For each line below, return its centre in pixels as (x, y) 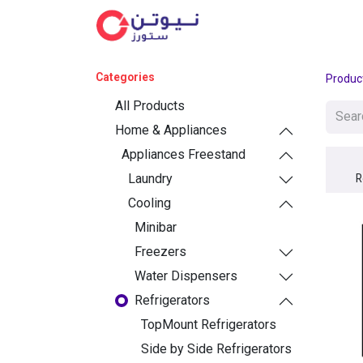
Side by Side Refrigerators (216, 348)
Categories (125, 77)
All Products (150, 105)
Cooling (149, 203)
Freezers (160, 251)
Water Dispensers (186, 275)
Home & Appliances (171, 130)
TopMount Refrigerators (209, 324)
